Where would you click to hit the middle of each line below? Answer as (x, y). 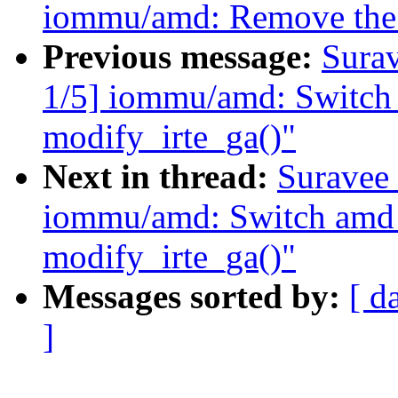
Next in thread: (160, 177)
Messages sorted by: (196, 297)
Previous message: (182, 57)
